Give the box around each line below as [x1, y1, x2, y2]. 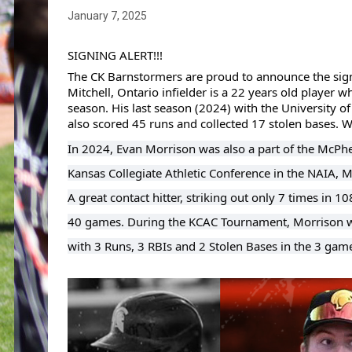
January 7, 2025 [67, 9, 147, 23]
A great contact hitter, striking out [67, 189, 251, 206]
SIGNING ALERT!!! [67, 46, 163, 63]
